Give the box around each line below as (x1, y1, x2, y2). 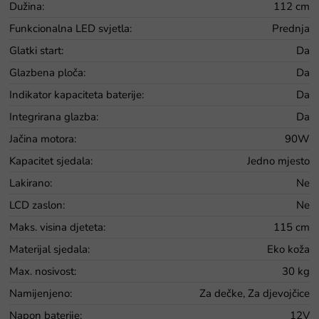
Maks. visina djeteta (9, 219, 103, 234)
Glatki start (9, 43, 61, 58)
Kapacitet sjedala (9, 153, 90, 168)
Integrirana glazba (9, 109, 96, 124)
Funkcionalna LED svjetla (9, 21, 130, 36)
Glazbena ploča (9, 65, 83, 80)
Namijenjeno (9, 286, 70, 300)
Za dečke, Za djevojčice (199, 286, 310, 300)
